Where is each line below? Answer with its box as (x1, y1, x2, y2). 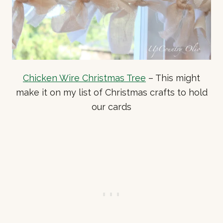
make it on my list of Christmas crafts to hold (15, 87, 208, 98)
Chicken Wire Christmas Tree (23, 72, 146, 83)
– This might (146, 72, 200, 83)
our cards (92, 101, 131, 112)
